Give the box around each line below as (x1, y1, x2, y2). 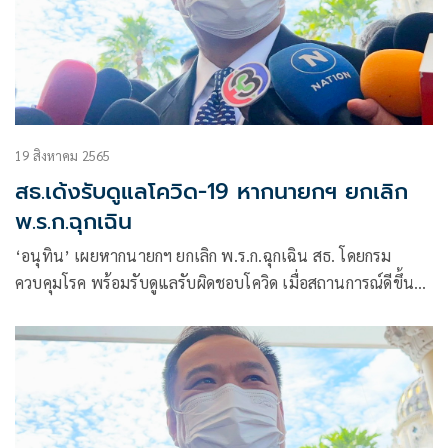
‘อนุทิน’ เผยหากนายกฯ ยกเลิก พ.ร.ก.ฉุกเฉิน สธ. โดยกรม (15, 245, 392, 267)
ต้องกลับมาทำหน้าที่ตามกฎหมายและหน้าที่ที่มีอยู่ (15, 299, 344, 321)
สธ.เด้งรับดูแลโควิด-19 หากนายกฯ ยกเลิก (15, 175, 408, 209)
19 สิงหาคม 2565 (15, 147, 111, 165)
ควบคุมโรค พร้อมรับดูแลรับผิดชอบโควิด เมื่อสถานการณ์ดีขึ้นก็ (15, 272, 283, 294)
